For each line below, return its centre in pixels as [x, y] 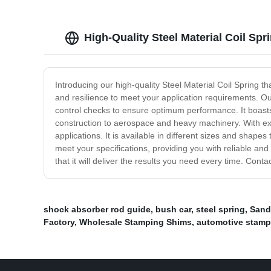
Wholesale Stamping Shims [135, 222]
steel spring [220, 210]
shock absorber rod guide [97, 210]
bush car [173, 210]
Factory [59, 222]
